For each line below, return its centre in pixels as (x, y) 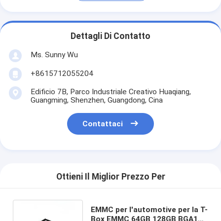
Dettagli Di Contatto (110, 36)
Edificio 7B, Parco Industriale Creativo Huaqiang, (110, 92)
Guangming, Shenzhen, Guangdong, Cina (96, 100)
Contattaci (103, 124)
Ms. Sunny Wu (54, 55)
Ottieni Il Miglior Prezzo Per (110, 177)
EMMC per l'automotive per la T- (149, 209)
